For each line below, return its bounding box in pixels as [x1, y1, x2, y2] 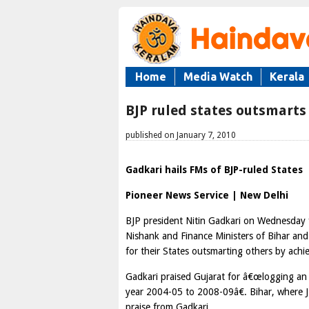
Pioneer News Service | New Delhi [126, 190, 288, 201]
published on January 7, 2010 [126, 130, 236, 140]
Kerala [270, 70, 304, 83]
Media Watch [183, 70, 252, 83]
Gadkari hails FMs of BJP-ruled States [126, 164, 303, 175]
